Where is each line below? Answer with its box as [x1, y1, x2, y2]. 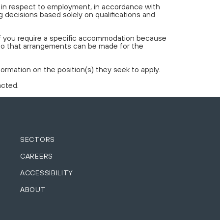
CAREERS [20, 152, 53, 160]
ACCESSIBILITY [20, 168, 74, 177]
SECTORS [20, 135, 55, 143]
